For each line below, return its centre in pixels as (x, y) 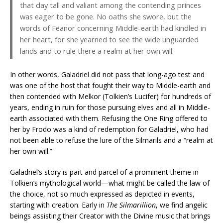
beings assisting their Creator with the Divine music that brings (110, 216)
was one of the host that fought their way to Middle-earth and (110, 86)
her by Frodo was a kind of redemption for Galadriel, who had (109, 129)
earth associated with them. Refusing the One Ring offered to (109, 118)
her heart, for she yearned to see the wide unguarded (109, 40)
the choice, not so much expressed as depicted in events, (102, 194)
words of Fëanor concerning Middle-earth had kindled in (113, 28)
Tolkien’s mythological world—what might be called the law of (110, 183)
